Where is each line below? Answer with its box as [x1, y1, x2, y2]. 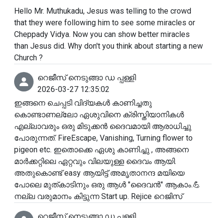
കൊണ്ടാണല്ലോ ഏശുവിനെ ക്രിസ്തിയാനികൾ [14, 110, 184, 120]
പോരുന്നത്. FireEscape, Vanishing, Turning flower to [14, 133, 193, 143]
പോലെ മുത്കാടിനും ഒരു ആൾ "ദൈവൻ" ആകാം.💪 [14, 180, 200, 190]
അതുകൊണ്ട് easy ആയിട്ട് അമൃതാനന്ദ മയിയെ [14, 168, 184, 178]
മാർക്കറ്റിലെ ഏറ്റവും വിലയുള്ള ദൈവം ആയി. [14, 157, 176, 166]
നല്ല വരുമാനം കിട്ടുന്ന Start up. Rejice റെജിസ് [14, 192, 182, 201]
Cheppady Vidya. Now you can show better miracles [14, 30, 190, 39]
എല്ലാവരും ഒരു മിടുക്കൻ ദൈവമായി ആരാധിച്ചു [14, 122, 191, 131]
